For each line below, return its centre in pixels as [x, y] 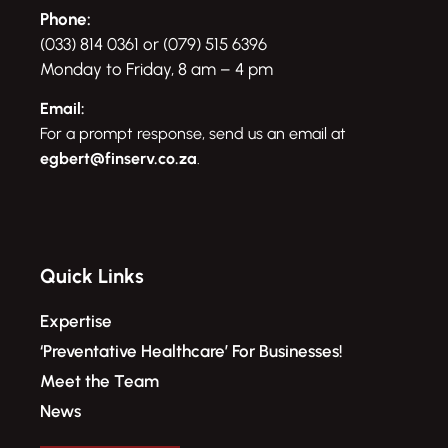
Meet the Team [99, 380]
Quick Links [92, 275]
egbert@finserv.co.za [118, 159]
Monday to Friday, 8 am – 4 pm [156, 69]
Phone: [65, 19]
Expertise [76, 320]
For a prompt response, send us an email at [193, 134]
